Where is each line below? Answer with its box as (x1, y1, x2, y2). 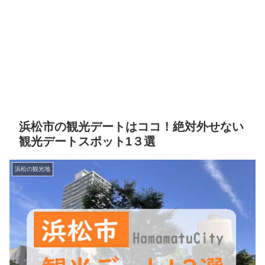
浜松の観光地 (15, 166, 50, 173)
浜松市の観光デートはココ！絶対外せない (19, 120, 244, 134)
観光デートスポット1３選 (19, 135, 156, 148)
